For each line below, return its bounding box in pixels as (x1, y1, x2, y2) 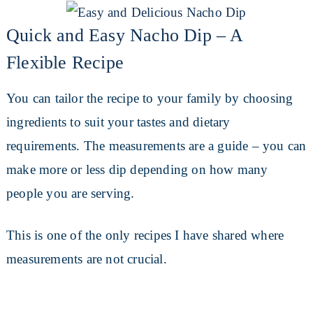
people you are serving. (6, 185, 135, 201)
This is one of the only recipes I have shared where (6, 227, 284, 242)
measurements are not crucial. (6, 251, 167, 266)
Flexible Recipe (6, 52, 124, 73)
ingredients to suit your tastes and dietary (6, 114, 231, 129)
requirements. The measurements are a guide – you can (6, 138, 307, 153)
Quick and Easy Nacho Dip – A (6, 24, 243, 45)
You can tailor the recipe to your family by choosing (6, 90, 293, 105)
